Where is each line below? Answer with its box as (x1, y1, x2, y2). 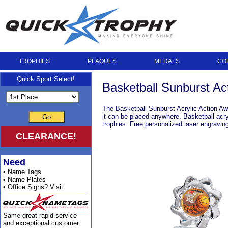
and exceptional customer (3, 219, 79, 227)
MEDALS (154, 58, 180, 65)
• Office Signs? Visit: (3, 183, 65, 191)
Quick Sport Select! (17, 75, 75, 83)
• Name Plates (3, 176, 46, 183)
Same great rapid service (3, 212, 77, 219)
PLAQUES (87, 58, 117, 65)
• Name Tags (3, 168, 41, 176)
